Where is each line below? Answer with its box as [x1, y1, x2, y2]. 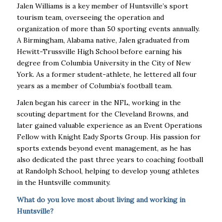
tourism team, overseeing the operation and [16, 12, 164, 22]
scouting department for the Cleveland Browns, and [16, 110, 188, 119]
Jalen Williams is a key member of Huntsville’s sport [16, 1, 188, 10]
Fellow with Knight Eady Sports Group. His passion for [16, 132, 201, 142]
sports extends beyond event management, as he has [16, 144, 191, 153]
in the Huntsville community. [16, 178, 111, 187]
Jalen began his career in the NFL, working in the [16, 98, 181, 108]
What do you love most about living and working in [16, 195, 185, 205]
